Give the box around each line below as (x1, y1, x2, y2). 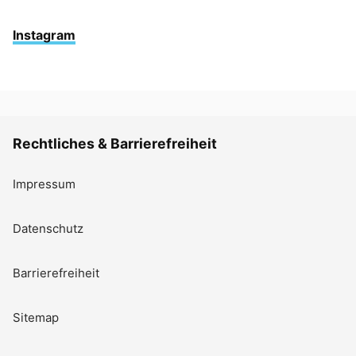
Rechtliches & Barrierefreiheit (13, 135, 217, 152)
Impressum (13, 176, 75, 192)
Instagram (13, 27, 75, 43)
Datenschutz (13, 221, 83, 236)
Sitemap (13, 310, 59, 325)
